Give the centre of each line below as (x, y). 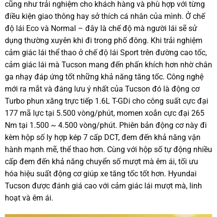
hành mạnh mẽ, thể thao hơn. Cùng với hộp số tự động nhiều (108, 150)
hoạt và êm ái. (29, 198)
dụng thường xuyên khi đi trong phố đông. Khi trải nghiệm (103, 41)
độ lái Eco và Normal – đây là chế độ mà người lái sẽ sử (101, 29)
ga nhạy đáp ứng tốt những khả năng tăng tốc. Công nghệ (104, 77)
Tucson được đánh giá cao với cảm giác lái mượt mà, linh (103, 186)
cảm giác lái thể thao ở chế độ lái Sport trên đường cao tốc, (106, 53)
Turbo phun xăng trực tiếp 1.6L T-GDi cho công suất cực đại (106, 101)
